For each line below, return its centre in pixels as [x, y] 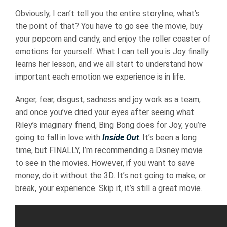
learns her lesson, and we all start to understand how [109, 64]
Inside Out [121, 137]
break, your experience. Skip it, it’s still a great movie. [109, 188]
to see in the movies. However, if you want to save [105, 163]
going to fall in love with [59, 137]
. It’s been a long [168, 137]
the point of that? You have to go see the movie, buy [109, 26]
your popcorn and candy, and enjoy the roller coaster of [113, 39]
